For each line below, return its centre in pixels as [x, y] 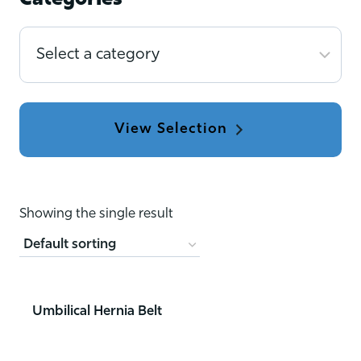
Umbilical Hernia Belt [97, 311]
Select [44, 39]
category [56, 92]
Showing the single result [96, 214]
